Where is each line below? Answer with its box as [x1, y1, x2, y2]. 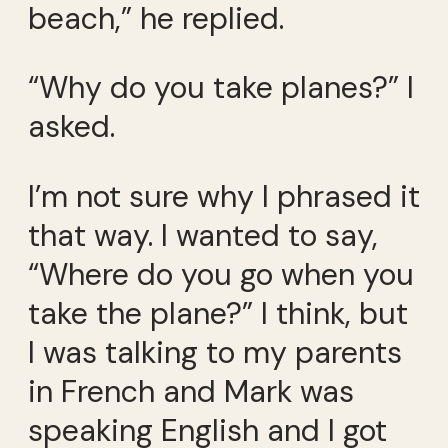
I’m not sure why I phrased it [28, 176, 420, 216]
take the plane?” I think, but [28, 293, 408, 333]
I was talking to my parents [28, 332, 402, 372]
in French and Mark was [28, 371, 354, 411]
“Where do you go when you [28, 254, 414, 294]
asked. [28, 107, 115, 147]
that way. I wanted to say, [28, 215, 378, 255]
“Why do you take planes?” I [28, 68, 414, 108]
